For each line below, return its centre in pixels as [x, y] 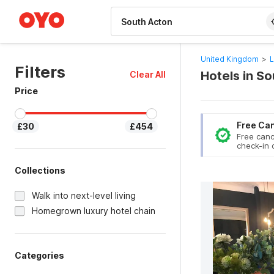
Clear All [147, 74]
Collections [40, 170]
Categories [39, 255]
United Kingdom [229, 59]
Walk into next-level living [84, 195]
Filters [40, 72]
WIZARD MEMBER [54, 6]
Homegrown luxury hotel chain [94, 211]
